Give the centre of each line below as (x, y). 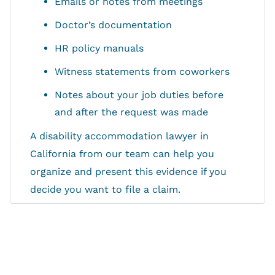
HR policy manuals (99, 48)
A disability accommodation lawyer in (119, 136)
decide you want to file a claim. (105, 190)
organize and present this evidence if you (128, 172)
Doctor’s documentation (113, 25)
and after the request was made (131, 112)
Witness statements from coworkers (142, 72)
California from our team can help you (122, 154)
